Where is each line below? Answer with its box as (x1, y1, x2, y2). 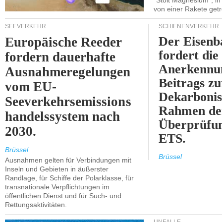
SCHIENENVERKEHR (159, 23, 219, 30)
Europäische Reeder (5, 35, 122, 50)
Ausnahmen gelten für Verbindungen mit (5, 156, 131, 164)
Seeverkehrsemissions (5, 94, 131, 109)
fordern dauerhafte (5, 50, 116, 64)
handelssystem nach (5, 109, 120, 124)
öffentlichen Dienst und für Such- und (5, 192, 121, 200)
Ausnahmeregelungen (5, 64, 131, 79)
